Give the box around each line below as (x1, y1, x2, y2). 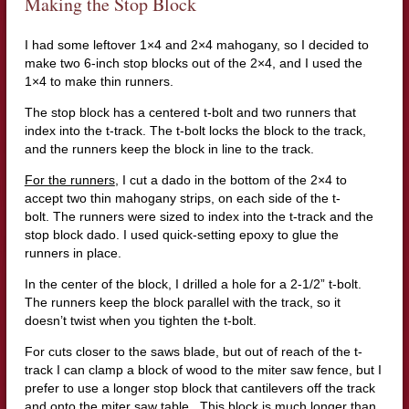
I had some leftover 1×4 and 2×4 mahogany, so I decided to (24, 37, 369, 53)
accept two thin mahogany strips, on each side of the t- (24, 191, 341, 206)
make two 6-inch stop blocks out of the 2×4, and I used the (24, 56, 362, 71)
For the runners (24, 173, 115, 188)
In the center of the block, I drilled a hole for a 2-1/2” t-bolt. (24, 277, 362, 292)
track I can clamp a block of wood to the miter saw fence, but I (24, 362, 382, 378)
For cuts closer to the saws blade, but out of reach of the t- (24, 344, 362, 360)
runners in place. (24, 246, 121, 261)
